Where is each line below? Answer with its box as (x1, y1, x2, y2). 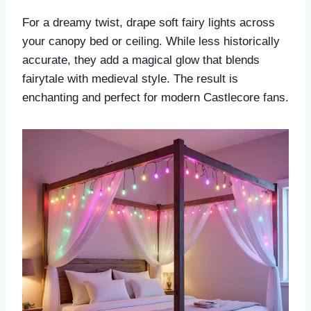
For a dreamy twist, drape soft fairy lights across (22, 16, 275, 30)
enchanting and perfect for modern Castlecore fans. (22, 91, 289, 105)
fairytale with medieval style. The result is (22, 72, 238, 86)
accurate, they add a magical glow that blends (22, 53, 260, 67)
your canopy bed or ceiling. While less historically (22, 35, 280, 49)
